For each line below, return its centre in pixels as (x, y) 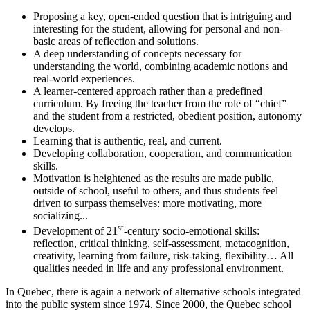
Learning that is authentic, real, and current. (128, 140)
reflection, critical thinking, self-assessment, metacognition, (161, 243)
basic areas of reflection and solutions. (116, 41)
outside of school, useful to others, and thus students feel (156, 190)
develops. (54, 128)
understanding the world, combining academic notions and (161, 66)
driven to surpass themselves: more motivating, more (147, 203)
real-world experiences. (84, 78)
